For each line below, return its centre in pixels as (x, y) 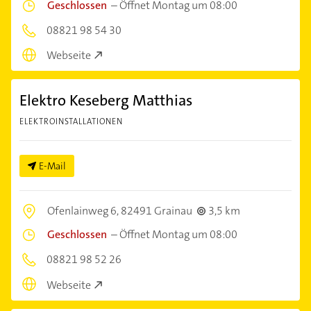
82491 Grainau (157, 211)
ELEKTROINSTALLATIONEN (71, 122)
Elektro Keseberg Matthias (106, 101)
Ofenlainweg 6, (84, 211)
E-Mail (52, 166)
